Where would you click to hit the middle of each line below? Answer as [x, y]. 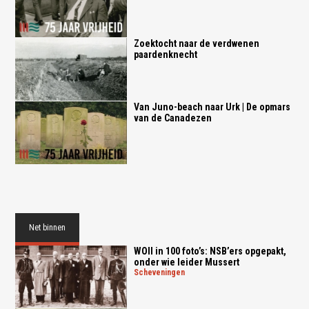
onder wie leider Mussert [186, 262]
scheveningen [161, 272]
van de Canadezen [172, 118]
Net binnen [48, 227]
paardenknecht [165, 55]
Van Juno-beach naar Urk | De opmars [212, 107]
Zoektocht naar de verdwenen [196, 44]
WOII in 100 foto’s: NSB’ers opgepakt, [210, 251]
